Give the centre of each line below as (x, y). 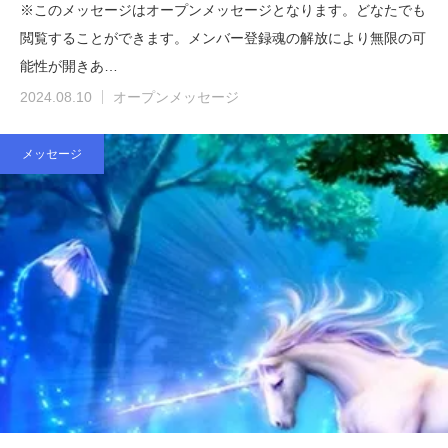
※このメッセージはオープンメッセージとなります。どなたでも (223, 10)
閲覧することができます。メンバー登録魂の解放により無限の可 (223, 38)
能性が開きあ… (69, 66)
